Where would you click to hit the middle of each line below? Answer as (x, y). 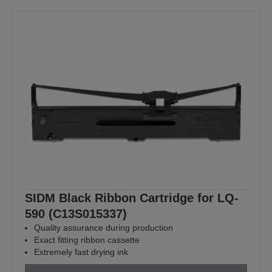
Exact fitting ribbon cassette (87, 240)
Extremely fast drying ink (81, 252)
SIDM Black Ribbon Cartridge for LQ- (132, 198)
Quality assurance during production (104, 228)
